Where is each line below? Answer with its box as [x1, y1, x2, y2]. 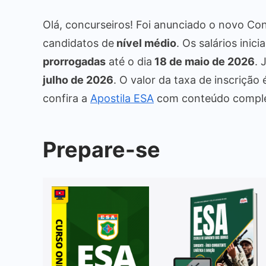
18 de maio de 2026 [152, 55, 255, 68]
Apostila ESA [90, 91, 154, 104]
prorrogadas [43, 55, 106, 68]
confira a [43, 91, 90, 104]
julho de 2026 [43, 73, 113, 86]
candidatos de [43, 36, 114, 49]
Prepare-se [43, 136, 160, 163]
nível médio [114, 36, 176, 49]
